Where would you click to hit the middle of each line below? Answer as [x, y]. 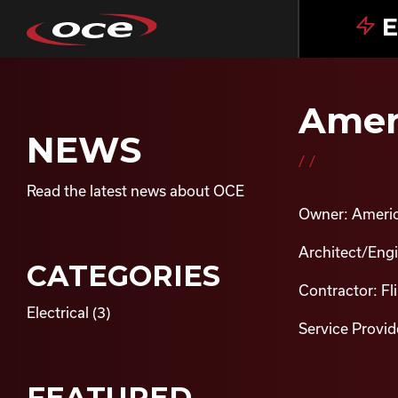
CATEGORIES [123, 276]
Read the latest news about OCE [135, 191]
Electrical [58, 312]
